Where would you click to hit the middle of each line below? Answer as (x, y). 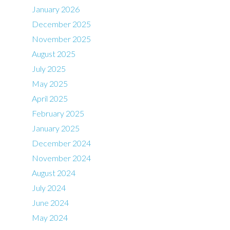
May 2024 (50, 218)
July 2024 (49, 188)
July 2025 (49, 69)
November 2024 (62, 158)
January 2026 (56, 9)
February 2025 (58, 113)
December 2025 (62, 24)
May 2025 (50, 84)
